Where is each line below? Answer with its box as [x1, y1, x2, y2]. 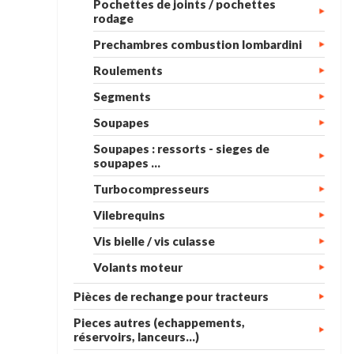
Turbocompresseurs [93, 182, 210, 196]
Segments [93, 89, 152, 104]
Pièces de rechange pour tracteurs [73, 289, 269, 303]
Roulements [93, 63, 164, 77]
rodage [93, 11, 134, 25]
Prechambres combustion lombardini [93, 37, 303, 51]
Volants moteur [93, 260, 183, 274]
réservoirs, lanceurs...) [73, 330, 199, 344]
